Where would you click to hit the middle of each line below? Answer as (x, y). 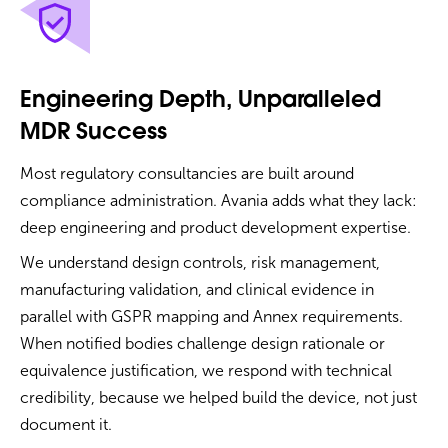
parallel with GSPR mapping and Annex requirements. (211, 317)
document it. (66, 425)
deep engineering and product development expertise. (215, 227)
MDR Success (93, 133)
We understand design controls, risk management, (200, 263)
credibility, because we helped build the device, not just (218, 398)
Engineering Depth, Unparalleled (200, 101)
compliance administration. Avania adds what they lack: (218, 200)
